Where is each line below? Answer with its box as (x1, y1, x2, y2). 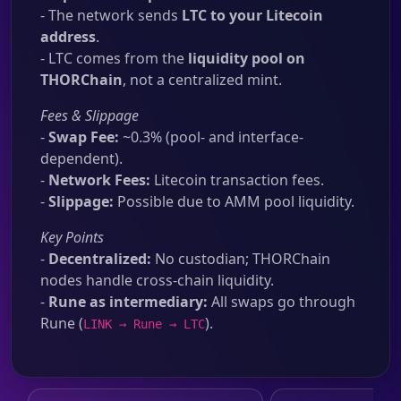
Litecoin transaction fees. (150, 170, 324, 190)
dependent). (40, 149, 123, 168)
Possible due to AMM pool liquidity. (114, 192, 354, 211)
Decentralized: (48, 249, 151, 269)
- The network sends (40, 5, 182, 25)
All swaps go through (208, 292, 355, 311)
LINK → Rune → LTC (83, 317, 205, 331)
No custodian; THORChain (151, 249, 330, 269)
